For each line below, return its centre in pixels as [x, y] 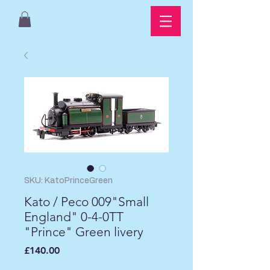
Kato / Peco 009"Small [86, 202]
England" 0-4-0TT [74, 217]
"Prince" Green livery [84, 232]
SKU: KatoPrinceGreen [68, 181]
